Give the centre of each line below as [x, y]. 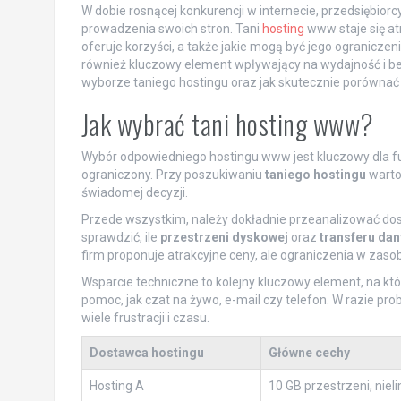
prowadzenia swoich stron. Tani [171, 29]
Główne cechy [309, 353]
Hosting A [116, 386]
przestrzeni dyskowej [224, 238]
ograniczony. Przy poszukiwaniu [173, 175]
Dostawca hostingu [146, 353]
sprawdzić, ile [120, 238]
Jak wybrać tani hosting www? [227, 124]
